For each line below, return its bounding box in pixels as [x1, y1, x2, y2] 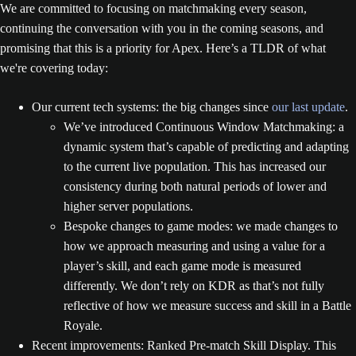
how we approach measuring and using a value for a [64, 239, 325, 253]
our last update [272, 100, 345, 114]
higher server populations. [64, 199, 193, 213]
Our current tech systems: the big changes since [32, 100, 272, 114]
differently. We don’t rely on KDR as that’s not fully [64, 279, 324, 292]
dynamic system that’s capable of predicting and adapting [64, 140, 349, 153]
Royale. [64, 319, 103, 332]
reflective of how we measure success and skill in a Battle [64, 299, 351, 312]
